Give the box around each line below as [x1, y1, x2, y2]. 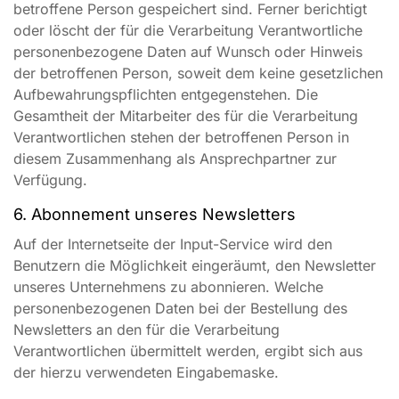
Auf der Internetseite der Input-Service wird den [13, 235, 332, 253]
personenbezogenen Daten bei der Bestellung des [13, 299, 347, 317]
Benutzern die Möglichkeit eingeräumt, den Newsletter [13, 256, 376, 274]
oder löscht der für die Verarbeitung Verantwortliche [13, 21, 362, 39]
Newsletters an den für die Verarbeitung [13, 321, 280, 338]
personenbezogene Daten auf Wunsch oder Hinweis [13, 43, 362, 61]
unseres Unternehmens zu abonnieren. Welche [13, 278, 323, 296]
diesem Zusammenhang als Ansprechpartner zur [13, 150, 337, 167]
